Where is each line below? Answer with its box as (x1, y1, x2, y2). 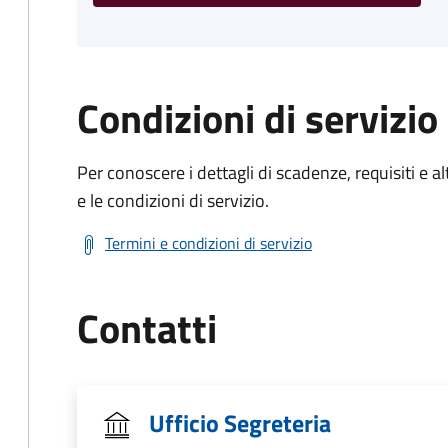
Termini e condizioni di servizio (105, 231, 312, 255)
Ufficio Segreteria (149, 405, 331, 441)
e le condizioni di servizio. (77, 187, 269, 214)
